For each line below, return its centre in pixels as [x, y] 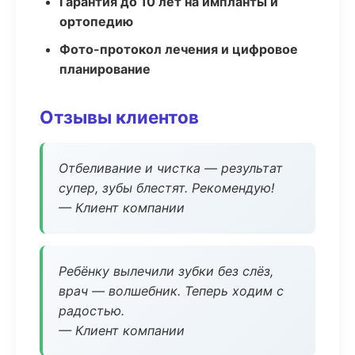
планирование [105, 69]
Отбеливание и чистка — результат [171, 168]
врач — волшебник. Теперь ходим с [171, 291]
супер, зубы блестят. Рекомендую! [166, 188]
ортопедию [96, 21]
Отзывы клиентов [119, 117]
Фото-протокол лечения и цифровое [179, 49]
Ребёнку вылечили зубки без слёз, [166, 271]
